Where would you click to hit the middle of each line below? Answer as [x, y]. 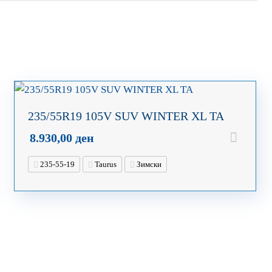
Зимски [148, 164]
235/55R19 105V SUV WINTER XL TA [126, 116]
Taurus [105, 164]
